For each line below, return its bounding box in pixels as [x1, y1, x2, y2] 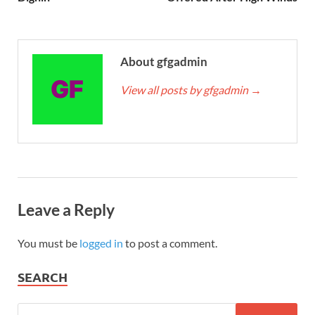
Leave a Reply [18, 199, 115, 219]
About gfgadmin [120, 53, 207, 69]
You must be [18, 236, 79, 250]
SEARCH [18, 268, 67, 285]
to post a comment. [123, 236, 217, 250]
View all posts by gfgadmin [120, 82, 250, 96]
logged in [79, 236, 123, 250]
